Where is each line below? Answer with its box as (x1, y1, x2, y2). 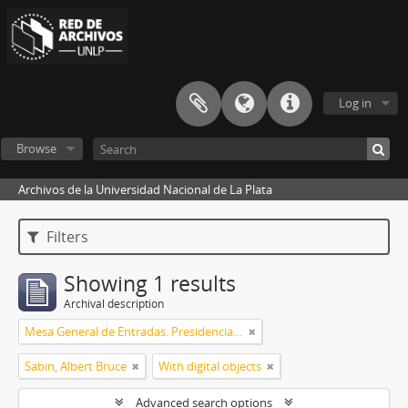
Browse (15, 140, 56, 158)
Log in (339, 95, 372, 112)
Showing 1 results (64, 270, 236, 299)
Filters (43, 227, 89, 248)
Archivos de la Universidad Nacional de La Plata (18, 181, 272, 199)
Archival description (64, 296, 164, 312)
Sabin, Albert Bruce (25, 358, 127, 375)
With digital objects (158, 358, 261, 375)
